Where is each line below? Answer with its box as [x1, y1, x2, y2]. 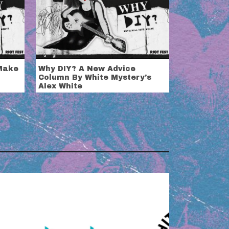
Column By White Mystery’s [38, 74, 152, 82]
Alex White [38, 82, 83, 90]
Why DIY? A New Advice [38, 65, 136, 73]
